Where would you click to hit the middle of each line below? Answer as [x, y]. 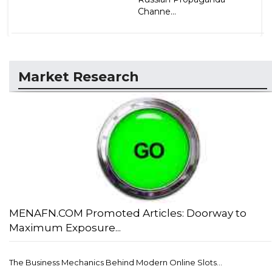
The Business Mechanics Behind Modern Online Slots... [116, 263]
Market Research [79, 76]
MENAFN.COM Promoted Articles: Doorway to [128, 213]
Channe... [157, 11]
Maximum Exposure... [65, 228]
